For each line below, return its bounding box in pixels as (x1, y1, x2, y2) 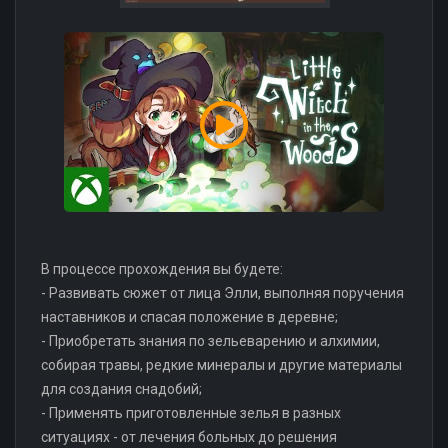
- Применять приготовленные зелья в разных (41, 404, 341, 421)
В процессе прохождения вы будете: (41, 260, 283, 277)
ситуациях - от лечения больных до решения (41, 428, 337, 445)
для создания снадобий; (41, 380, 202, 397)
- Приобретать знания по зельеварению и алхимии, (41, 332, 380, 349)
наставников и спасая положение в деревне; (41, 308, 338, 325)
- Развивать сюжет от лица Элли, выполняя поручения (41, 284, 404, 301)
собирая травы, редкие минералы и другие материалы (41, 356, 402, 373)
